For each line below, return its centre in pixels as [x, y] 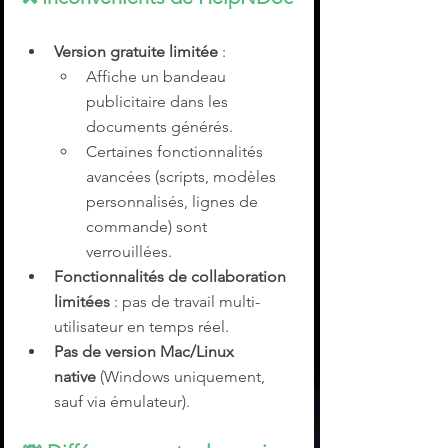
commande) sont [148, 227]
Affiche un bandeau [158, 77]
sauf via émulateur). [122, 402]
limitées [82, 302]
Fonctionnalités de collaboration [172, 277]
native [75, 377]
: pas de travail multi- [185, 302]
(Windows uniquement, [182, 377]
